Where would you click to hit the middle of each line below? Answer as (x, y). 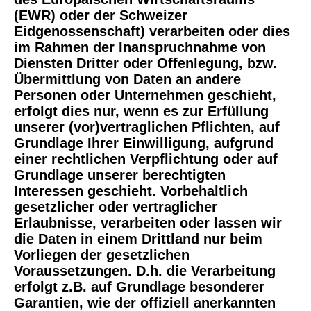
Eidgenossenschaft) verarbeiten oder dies (152, 31)
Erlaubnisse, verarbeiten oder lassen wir (148, 222)
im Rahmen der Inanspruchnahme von (140, 47)
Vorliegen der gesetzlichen (102, 254)
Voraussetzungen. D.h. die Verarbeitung (145, 270)
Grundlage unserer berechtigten (120, 175)
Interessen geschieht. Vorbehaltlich (131, 191)
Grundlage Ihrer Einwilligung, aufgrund (144, 143)
